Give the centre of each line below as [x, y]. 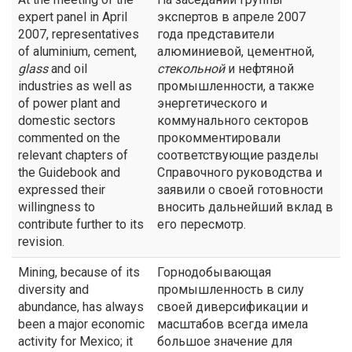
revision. [41, 242]
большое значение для [225, 341]
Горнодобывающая [214, 272]
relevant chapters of [73, 155]
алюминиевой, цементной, [236, 51]
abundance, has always [81, 307]
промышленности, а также [236, 86]
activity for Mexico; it [75, 341]
